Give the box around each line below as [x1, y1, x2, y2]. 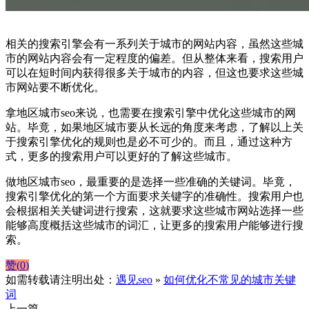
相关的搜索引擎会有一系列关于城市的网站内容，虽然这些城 [6, 37, 303, 50]
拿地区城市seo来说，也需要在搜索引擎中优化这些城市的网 [6, 106, 296, 119]
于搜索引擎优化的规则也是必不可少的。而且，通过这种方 [6, 135, 292, 148]
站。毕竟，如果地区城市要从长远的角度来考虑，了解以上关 [6, 121, 303, 133]
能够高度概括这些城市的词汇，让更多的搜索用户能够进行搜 [6, 219, 303, 231]
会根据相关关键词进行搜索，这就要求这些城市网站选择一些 [6, 204, 303, 217]
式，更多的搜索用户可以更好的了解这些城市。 [6, 150, 237, 162]
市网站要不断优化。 [6, 81, 105, 93]
